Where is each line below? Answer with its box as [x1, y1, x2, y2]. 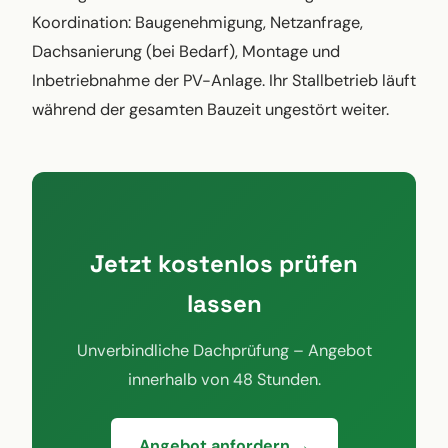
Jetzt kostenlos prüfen [90, 247, 358, 279]
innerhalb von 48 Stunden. [127, 368, 321, 390]
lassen [186, 287, 262, 319]
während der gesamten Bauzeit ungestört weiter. [32, 98, 389, 120]
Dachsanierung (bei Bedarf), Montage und [32, 40, 340, 62]
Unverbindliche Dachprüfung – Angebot [76, 339, 372, 361]
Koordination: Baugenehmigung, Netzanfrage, [32, 11, 363, 33]
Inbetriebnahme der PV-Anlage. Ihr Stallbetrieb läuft [32, 69, 416, 91]
